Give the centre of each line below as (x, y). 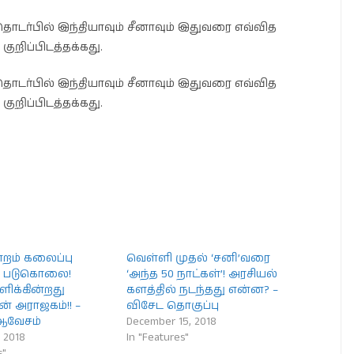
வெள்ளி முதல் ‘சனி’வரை (199, 258)
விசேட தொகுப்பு (173, 306)
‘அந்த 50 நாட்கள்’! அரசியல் (202, 274)
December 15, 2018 (172, 322)
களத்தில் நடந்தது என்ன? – (203, 290)
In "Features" (158, 337)
